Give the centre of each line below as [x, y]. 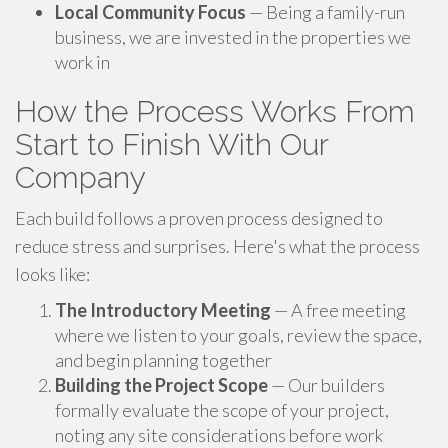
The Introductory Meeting [163, 310]
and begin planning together [163, 360]
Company [80, 177]
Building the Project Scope [161, 385]
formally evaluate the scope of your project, [222, 410]
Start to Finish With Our [171, 144]
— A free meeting [338, 310]
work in [82, 62]
